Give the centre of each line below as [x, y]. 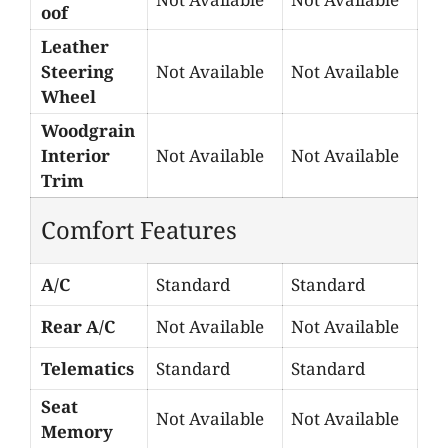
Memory [77, 431]
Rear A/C [78, 326]
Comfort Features [139, 229]
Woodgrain [88, 130]
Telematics [87, 368]
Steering [77, 71]
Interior [75, 155]
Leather [75, 46]
